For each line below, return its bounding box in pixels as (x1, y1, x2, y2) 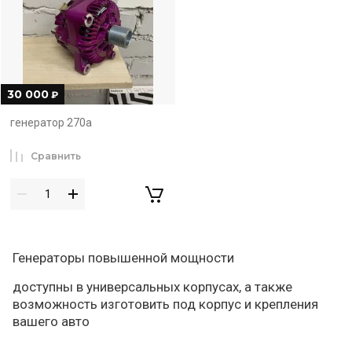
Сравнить (31, 150, 81, 162)
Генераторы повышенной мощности (13, 249, 234, 266)
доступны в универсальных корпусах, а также (13, 278, 292, 295)
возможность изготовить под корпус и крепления (13, 295, 318, 312)
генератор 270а (10, 116, 92, 129)
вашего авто (13, 313, 93, 329)
